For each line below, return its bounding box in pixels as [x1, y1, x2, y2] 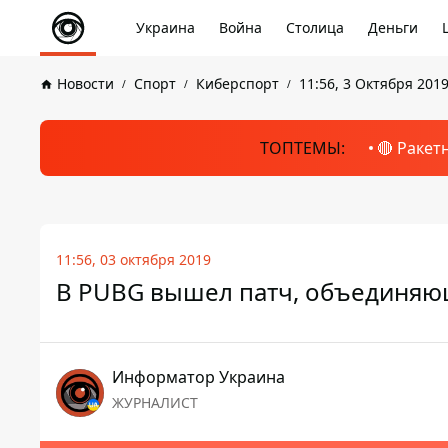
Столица [286, 18, 344, 37]
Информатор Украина [112, 366, 285, 388]
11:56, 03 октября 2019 [56, 250, 211, 269]
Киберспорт [196, 74, 279, 93]
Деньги [368, 18, 418, 37]
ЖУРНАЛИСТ [112, 393, 198, 412]
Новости [57, 74, 114, 93]
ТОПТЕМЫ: [259, 137, 345, 159]
